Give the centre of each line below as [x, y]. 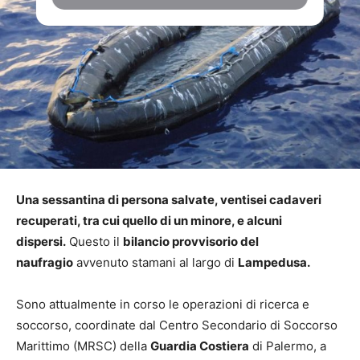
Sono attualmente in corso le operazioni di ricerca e [163, 304]
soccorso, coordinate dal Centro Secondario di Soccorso [177, 325]
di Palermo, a [288, 346]
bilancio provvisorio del [191, 241]
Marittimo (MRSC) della [83, 346]
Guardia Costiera [200, 346]
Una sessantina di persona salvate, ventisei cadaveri [169, 199]
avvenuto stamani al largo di [155, 262]
